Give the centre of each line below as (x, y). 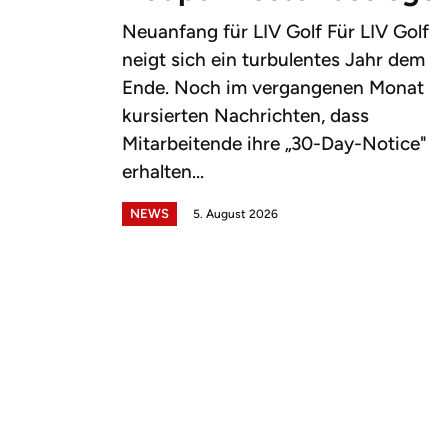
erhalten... (163, 171)
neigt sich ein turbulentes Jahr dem (273, 59)
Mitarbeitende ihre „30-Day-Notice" (274, 143)
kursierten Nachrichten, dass (245, 115)
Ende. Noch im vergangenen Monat (273, 87)
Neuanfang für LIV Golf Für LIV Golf (275, 31)
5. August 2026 (235, 213)
